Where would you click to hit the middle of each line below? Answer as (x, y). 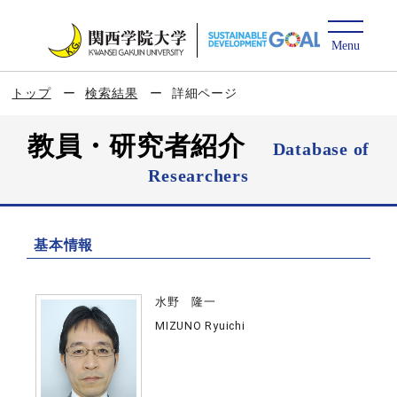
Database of (321, 149)
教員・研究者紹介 (150, 146)
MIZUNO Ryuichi (200, 326)
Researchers (198, 175)
